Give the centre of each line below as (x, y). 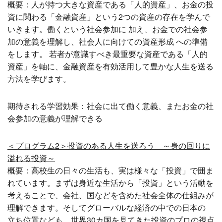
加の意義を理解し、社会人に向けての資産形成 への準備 (108, 42)
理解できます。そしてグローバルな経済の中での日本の (107, 208)
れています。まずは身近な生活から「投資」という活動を (111, 183)
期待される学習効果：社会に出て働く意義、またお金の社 (111, 106)
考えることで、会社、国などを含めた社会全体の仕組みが (111, 195)
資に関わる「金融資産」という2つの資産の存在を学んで (109, 17)
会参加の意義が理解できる (55, 118)
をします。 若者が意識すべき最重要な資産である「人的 (108, 54)
